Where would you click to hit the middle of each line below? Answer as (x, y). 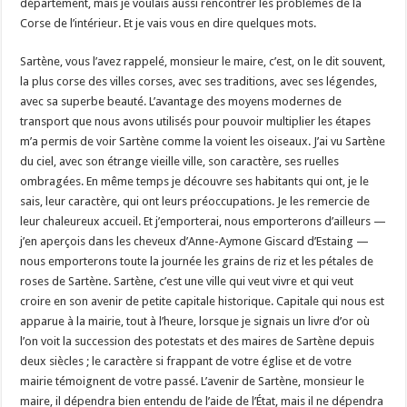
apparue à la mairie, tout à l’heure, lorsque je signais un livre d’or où (195, 321)
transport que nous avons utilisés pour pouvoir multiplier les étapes (196, 121)
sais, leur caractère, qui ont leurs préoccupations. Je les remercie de (195, 201)
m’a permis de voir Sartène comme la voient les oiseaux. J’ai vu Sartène (203, 141)
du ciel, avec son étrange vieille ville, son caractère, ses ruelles (180, 161)
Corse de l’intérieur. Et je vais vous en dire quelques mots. (169, 23)
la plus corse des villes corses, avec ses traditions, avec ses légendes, (199, 81)
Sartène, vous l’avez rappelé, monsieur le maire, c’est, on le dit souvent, (203, 61)
